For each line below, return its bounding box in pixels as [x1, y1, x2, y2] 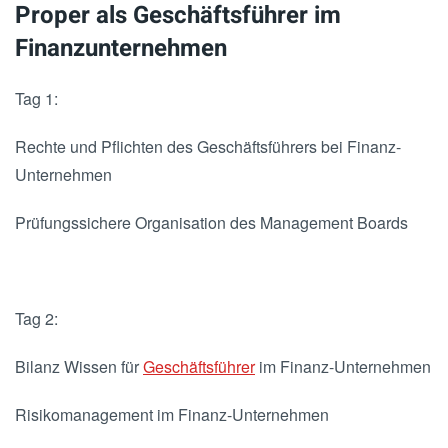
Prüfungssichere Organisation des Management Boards [15, 211, 408, 235]
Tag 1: [15, 87, 58, 111]
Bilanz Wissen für [15, 355, 143, 379]
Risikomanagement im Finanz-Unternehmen [15, 403, 329, 427]
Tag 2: [15, 307, 58, 331]
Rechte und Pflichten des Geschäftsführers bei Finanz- [15, 135, 401, 159]
